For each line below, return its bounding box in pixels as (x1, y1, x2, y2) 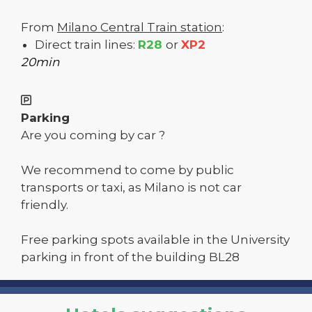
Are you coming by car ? (21, 127, 165, 142)
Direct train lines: (35, 37, 138, 52)
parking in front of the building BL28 (21, 249, 240, 264)
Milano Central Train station (57, 19, 222, 34)
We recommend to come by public (21, 162, 234, 177)
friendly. (21, 197, 68, 212)
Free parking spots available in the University (21, 232, 290, 247)
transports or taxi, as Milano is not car (21, 180, 242, 194)
